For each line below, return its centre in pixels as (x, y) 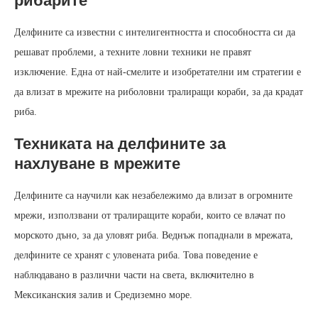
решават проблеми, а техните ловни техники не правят (133, 53)
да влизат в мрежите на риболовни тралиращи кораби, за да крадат (159, 92)
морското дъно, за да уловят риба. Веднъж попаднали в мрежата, (154, 236)
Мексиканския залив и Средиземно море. (103, 295)
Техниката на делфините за (120, 144)
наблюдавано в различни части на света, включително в (134, 275)
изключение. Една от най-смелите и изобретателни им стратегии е (158, 72)
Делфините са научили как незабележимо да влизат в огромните (153, 196)
